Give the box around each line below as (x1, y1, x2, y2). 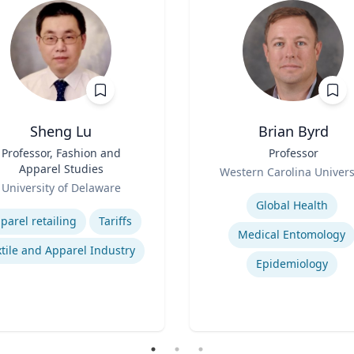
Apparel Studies (18, 161, 104, 176)
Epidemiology (255, 256, 328, 271)
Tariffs (98, 213, 132, 228)
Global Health (255, 198, 328, 213)
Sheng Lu (30, 122, 92, 141)
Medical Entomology (238, 227, 345, 242)
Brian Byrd (258, 122, 329, 141)
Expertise (189, 180, 244, 198)
